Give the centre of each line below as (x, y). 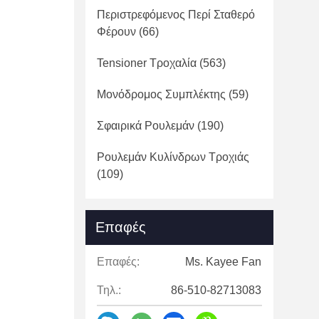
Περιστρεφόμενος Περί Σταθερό (176, 15)
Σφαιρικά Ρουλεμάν (146, 126)
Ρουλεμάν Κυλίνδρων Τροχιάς (173, 157)
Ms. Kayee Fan (223, 262)
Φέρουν (116, 32)
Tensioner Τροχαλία (147, 63)
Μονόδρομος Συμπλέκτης (161, 94)
